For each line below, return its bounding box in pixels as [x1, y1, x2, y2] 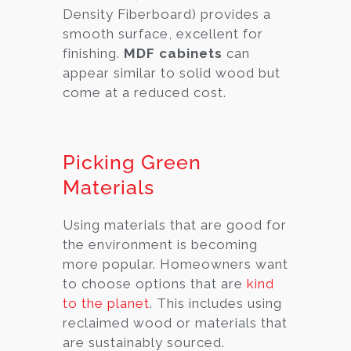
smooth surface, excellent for [63, 25, 263, 42]
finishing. [63, 45, 124, 61]
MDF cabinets [124, 45, 223, 61]
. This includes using [150, 295, 282, 311]
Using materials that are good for [63, 216, 287, 233]
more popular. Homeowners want [63, 255, 288, 272]
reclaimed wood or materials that [63, 314, 288, 331]
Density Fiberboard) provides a [63, 5, 271, 22]
